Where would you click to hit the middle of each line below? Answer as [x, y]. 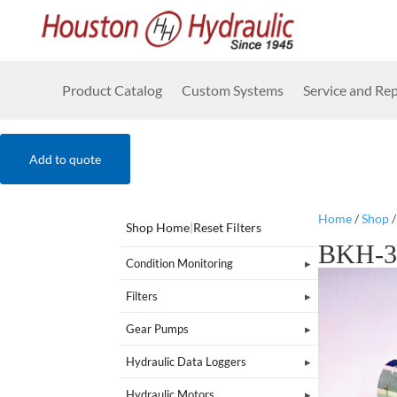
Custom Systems [233, 90]
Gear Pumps [158, 328]
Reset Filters [228, 227]
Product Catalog [112, 90]
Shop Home [158, 227]
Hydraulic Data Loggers [187, 361]
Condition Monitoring [180, 263]
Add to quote [65, 159]
